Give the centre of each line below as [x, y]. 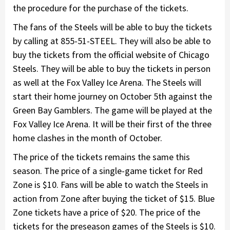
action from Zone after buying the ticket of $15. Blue [114, 198]
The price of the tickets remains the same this [101, 157]
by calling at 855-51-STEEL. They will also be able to [112, 41]
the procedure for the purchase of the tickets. [101, 8]
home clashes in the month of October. [88, 138]
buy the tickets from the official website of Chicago [111, 54]
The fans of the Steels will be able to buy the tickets [112, 27]
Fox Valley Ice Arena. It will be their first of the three [112, 124]
